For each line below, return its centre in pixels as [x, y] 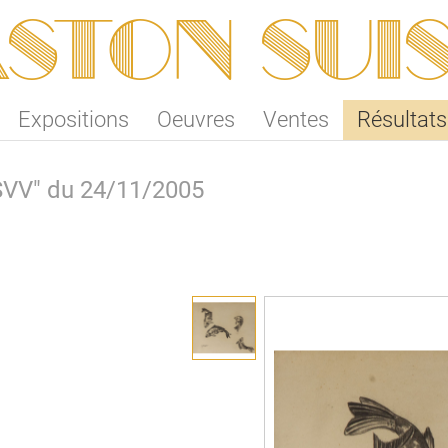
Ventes [296, 119]
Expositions [73, 119]
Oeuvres [195, 119]
